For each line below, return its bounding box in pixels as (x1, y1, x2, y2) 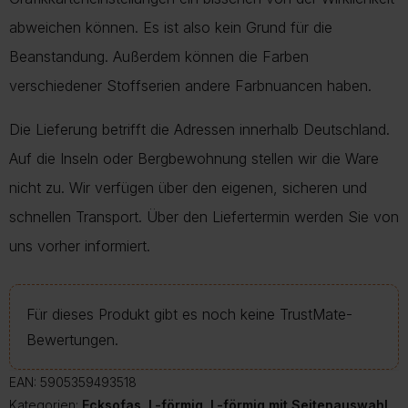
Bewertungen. (26, 330, 118, 349)
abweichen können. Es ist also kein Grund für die (9, 17, 332, 36)
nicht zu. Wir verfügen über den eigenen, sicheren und (9, 178, 367, 197)
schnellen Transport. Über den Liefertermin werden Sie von (9, 207, 399, 226)
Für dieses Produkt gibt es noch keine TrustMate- (26, 304, 352, 323)
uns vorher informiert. (9, 236, 150, 255)
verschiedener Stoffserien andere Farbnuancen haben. (9, 76, 372, 95)
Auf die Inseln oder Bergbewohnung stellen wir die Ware (9, 148, 379, 168)
